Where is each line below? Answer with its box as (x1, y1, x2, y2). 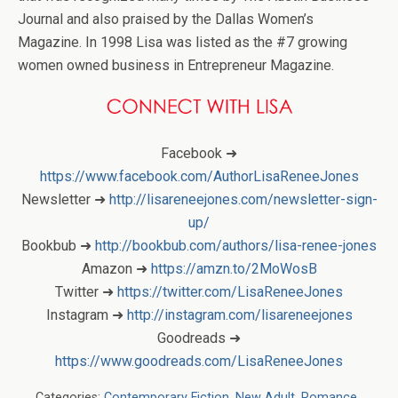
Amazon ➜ (81, 259, 151, 277)
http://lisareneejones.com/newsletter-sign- (108, 190, 378, 208)
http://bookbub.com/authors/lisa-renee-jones (95, 236, 377, 254)
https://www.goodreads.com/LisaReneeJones (55, 352, 343, 370)
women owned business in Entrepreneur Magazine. (18, 56, 334, 74)
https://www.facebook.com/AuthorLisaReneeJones (39, 167, 359, 185)
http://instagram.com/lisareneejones (126, 306, 353, 323)
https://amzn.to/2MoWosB (150, 259, 317, 277)
